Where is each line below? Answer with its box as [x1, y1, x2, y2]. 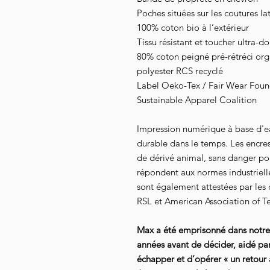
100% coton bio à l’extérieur [137, 22, 249, 34]
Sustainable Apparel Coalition [137, 94, 257, 106]
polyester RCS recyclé [137, 65, 223, 77]
